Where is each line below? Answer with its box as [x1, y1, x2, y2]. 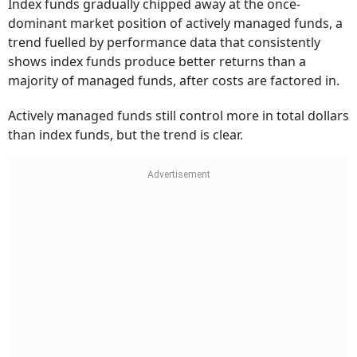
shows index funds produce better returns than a [8, 53, 306, 71]
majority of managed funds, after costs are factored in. [8, 72, 339, 90]
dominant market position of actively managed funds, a [8, 14, 343, 33]
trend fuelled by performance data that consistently [8, 33, 320, 52]
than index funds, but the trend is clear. [8, 126, 243, 144]
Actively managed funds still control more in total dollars [8, 107, 349, 125]
